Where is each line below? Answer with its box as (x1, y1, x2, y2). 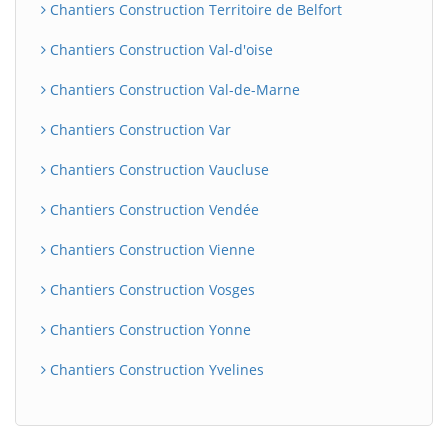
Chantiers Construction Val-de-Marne (46, 80, 300, 99)
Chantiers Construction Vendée (46, 200, 259, 219)
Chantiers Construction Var (46, 120, 231, 139)
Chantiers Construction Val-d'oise (46, 40, 273, 59)
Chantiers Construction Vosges (46, 280, 255, 299)
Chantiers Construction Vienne (46, 240, 255, 259)
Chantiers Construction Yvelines (46, 360, 264, 379)
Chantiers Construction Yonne (46, 320, 251, 339)
